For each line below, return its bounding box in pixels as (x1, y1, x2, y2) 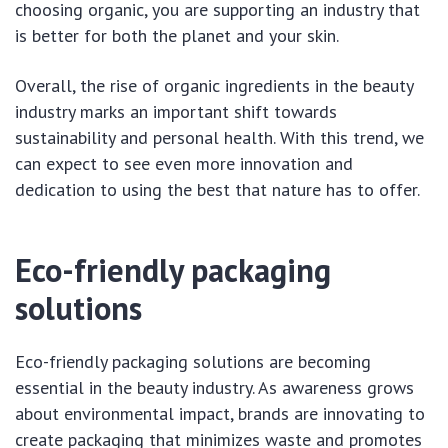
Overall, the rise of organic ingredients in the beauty (15, 73, 413, 97)
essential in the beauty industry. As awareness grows (15, 375, 414, 399)
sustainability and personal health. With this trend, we (15, 125, 424, 149)
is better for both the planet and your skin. (15, 23, 339, 47)
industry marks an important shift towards (15, 99, 337, 123)
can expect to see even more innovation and (15, 151, 353, 175)
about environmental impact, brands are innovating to (15, 401, 425, 425)
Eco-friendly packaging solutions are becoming (15, 349, 371, 373)
